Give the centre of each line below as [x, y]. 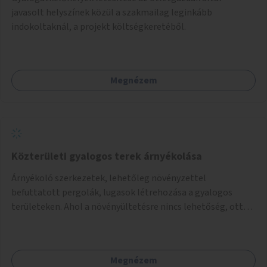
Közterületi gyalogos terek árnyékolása [107, 156]
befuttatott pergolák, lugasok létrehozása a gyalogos [122, 192]
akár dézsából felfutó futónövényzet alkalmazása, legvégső [133, 221]
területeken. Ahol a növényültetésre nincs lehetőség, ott [127, 207]
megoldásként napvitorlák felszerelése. [92, 235]
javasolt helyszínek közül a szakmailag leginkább [112, 12]
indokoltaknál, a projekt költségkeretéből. [99, 27]
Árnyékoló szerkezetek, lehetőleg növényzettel [109, 178]
